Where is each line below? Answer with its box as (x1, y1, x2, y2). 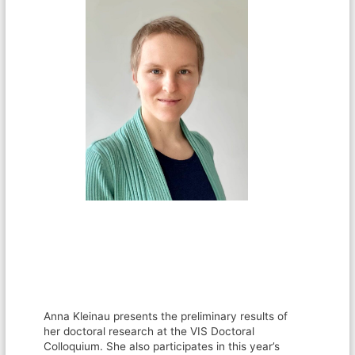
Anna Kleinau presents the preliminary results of (44, 310, 288, 323)
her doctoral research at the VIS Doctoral (44, 325, 255, 338)
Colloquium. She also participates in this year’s (44, 340, 281, 353)
